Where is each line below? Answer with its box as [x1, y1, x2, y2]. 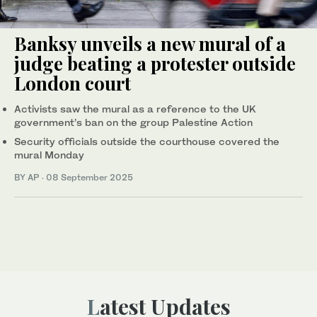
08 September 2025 [46, 172, 133, 183]
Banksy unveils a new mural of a [14, 31, 286, 57]
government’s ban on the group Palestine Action [14, 116, 253, 129]
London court [14, 71, 131, 96]
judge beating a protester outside [14, 51, 296, 76]
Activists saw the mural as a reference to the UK [14, 103, 256, 115]
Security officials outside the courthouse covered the [14, 135, 279, 148]
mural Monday [14, 149, 84, 161]
